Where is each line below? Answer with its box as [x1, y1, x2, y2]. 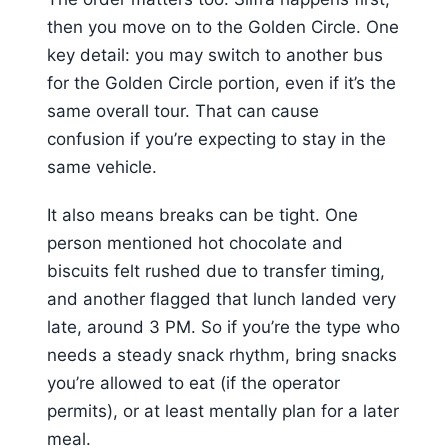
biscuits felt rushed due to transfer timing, [47, 261, 385, 282]
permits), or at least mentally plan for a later [47, 401, 399, 422]
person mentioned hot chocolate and [47, 233, 343, 254]
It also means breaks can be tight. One [47, 205, 358, 226]
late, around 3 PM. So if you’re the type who [47, 317, 400, 338]
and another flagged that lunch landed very [47, 289, 396, 310]
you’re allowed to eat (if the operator [47, 373, 340, 394]
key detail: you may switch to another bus [47, 44, 383, 65]
